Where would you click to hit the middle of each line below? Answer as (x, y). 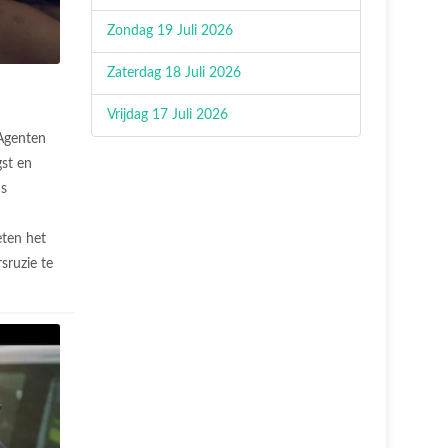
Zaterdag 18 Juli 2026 (174, 73)
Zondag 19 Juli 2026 (170, 31)
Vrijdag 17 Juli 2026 (167, 115)
